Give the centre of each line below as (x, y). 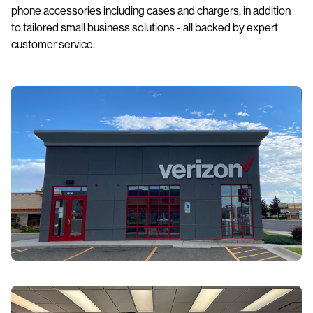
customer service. (53, 44)
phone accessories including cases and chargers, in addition (151, 10)
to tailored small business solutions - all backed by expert (145, 27)
